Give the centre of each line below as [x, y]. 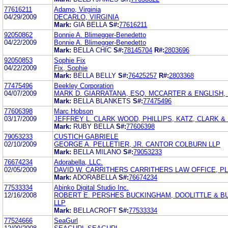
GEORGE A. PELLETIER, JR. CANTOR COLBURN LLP [137, 144]
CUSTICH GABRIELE [86, 136]
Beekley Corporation [84, 85]
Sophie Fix [70, 60]
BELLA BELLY [95, 75]
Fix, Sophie [71, 68]
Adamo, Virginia [77, 9]
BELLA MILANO [97, 152]
